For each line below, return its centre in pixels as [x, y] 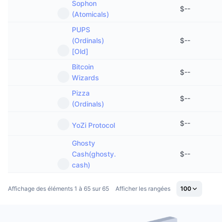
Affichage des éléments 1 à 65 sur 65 [58, 189]
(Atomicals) [90, 14]
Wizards [85, 78]
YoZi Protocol [93, 125]
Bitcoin [83, 67]
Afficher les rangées [143, 189]
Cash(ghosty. [94, 154]
